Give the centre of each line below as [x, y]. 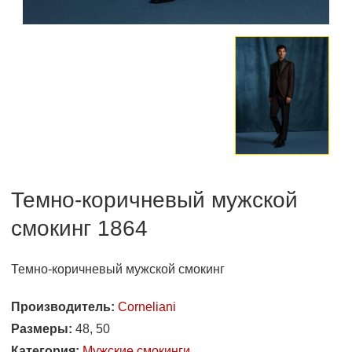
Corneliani [147, 307]
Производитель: [63, 307]
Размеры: [42, 329]
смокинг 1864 [79, 229]
